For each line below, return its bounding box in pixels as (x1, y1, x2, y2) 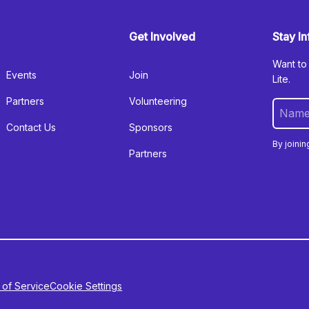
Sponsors (129, 121, 173, 133)
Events (6, 69, 37, 81)
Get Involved (129, 30, 196, 43)
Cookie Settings (50, 280, 123, 292)
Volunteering (129, 95, 188, 107)
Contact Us (6, 121, 57, 133)
